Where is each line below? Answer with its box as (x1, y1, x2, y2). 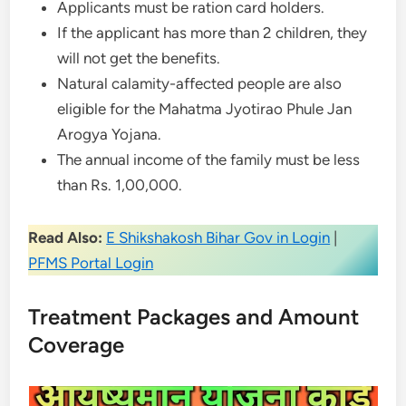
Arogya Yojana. (57, 125, 166, 143)
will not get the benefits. (57, 49, 225, 67)
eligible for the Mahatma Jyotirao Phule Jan (57, 100, 353, 118)
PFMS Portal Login (28, 254, 154, 272)
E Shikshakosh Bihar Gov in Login (106, 228, 331, 246)
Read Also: (28, 228, 107, 246)
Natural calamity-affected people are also (57, 74, 343, 92)
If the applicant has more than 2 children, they (57, 24, 368, 42)
